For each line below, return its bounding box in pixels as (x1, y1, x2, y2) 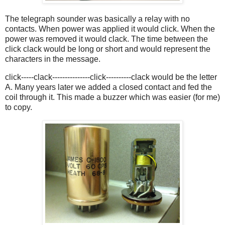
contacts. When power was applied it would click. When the (5, 25, 215, 34)
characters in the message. (5, 55, 100, 64)
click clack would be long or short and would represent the (5, 45, 210, 54)
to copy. (5, 102, 32, 111)
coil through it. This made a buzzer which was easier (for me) (5, 92, 220, 101)
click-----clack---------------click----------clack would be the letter (5, 72, 217, 81)
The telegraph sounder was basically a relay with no (5, 15, 190, 24)
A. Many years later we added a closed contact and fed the (5, 82, 212, 91)
